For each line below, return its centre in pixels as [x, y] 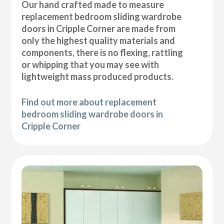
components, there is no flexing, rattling [102, 52]
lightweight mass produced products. [98, 76]
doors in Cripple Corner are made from [99, 28]
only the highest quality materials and [98, 40]
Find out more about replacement [89, 102]
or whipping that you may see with [90, 64]
